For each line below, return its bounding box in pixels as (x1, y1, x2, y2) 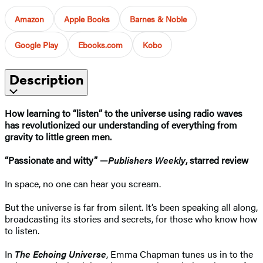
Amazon (15, 12, 44, 25)
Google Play (15, 38, 58, 50)
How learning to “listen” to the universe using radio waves (5, 106, 242, 120)
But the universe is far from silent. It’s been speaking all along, (5, 200, 258, 214)
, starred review (186, 153, 251, 167)
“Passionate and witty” (5, 153, 100, 167)
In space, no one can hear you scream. (5, 176, 166, 190)
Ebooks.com (78, 38, 123, 50)
